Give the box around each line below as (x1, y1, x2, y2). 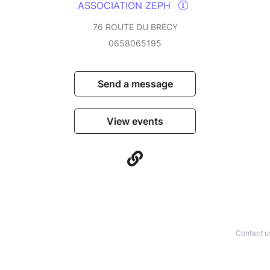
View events (107, 115, 163, 128)
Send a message (97, 78, 173, 90)
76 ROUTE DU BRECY (92, 22, 178, 33)
